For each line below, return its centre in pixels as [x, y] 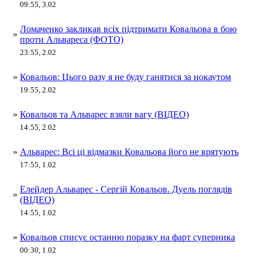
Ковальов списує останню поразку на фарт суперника [127, 237]
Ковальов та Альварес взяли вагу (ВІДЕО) [104, 114]
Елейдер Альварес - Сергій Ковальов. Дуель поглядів [126, 189]
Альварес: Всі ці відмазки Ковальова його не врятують [129, 151]
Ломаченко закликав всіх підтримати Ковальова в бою [128, 29]
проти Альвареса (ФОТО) [72, 39]
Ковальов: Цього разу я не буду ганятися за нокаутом [125, 77]
